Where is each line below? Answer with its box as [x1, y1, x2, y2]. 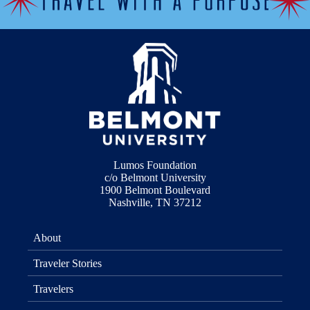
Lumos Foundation [113, 158, 197, 171]
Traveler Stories [33, 257, 102, 270]
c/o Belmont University [104, 171, 206, 183]
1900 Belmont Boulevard [100, 183, 210, 196]
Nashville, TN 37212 [109, 196, 201, 208]
